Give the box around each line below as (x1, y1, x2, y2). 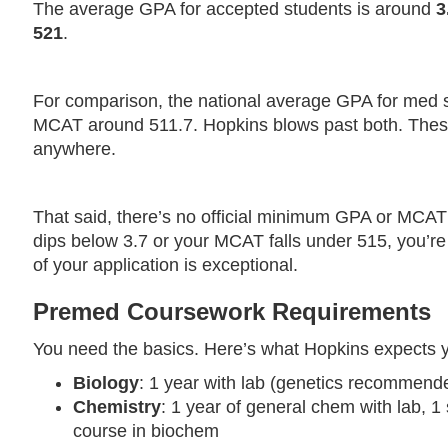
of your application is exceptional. (33, 254, 299, 275)
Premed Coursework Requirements (33, 297, 432, 325)
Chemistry (73, 396, 162, 417)
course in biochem (73, 420, 220, 441)
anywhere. (33, 138, 117, 159)
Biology (73, 372, 140, 393)
